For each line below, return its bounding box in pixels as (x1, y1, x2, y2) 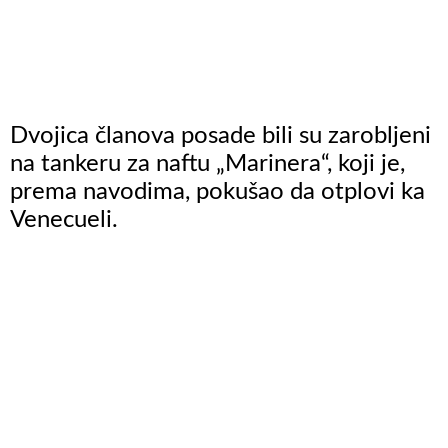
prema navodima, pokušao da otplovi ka (10, 179, 425, 204)
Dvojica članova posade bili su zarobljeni (10, 123, 431, 148)
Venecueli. (10, 207, 118, 232)
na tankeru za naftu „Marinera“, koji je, (10, 151, 405, 176)
